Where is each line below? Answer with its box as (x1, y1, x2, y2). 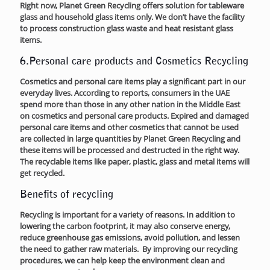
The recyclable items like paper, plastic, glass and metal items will (20, 155, 250, 167)
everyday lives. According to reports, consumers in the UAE (20, 87, 230, 98)
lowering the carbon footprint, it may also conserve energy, (20, 220, 230, 231)
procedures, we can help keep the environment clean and (20, 254, 225, 266)
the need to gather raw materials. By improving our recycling (20, 243, 237, 254)
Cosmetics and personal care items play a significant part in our (20, 75, 245, 87)
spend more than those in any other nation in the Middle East (20, 98, 240, 110)
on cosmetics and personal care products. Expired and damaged (20, 110, 249, 121)
